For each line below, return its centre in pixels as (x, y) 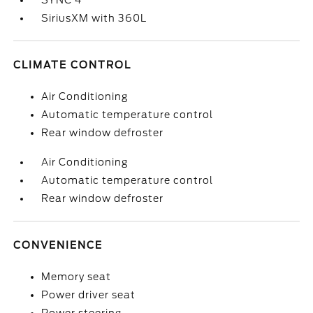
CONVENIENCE (58, 245)
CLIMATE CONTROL (73, 65)
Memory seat (77, 277)
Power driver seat (89, 295)
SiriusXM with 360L (94, 18)
